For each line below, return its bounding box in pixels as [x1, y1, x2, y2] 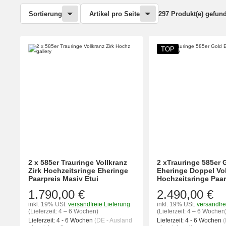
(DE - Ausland [94, 217, 132, 224]
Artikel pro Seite [89, 10, 140, 18]
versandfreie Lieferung [68, 201, 130, 208]
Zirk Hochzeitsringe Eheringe [28, 166, 128, 175]
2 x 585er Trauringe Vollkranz [28, 158, 127, 167]
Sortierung [29, 10, 62, 18]
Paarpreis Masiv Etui [28, 175, 98, 183]
